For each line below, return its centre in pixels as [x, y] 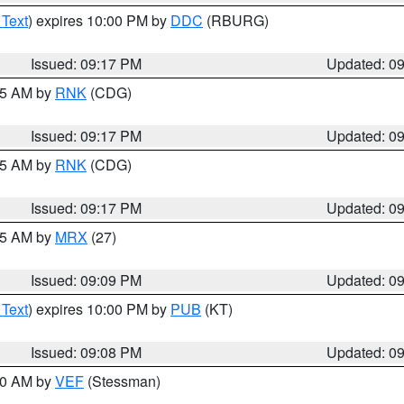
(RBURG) [236, 20]
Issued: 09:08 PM [87, 352]
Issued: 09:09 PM [87, 280]
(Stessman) [122, 381]
